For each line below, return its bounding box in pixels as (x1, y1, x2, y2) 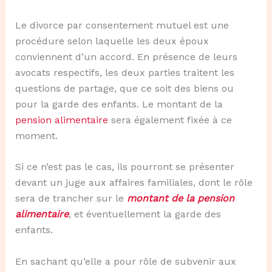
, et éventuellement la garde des (68, 208, 221, 220)
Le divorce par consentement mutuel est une (15, 19, 229, 31)
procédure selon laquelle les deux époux (15, 35, 209, 47)
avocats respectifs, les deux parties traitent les (15, 66, 234, 78)
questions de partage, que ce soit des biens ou (15, 82, 234, 94)
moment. (15, 129, 58, 141)
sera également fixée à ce (107, 114, 232, 126)
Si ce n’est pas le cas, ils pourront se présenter (15, 161, 234, 173)
